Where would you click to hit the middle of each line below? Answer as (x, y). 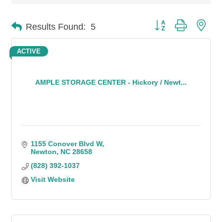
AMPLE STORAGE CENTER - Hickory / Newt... (111, 82)
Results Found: (56, 27)
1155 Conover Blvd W (66, 144)
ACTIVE (29, 51)
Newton (43, 152)
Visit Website (53, 179)
